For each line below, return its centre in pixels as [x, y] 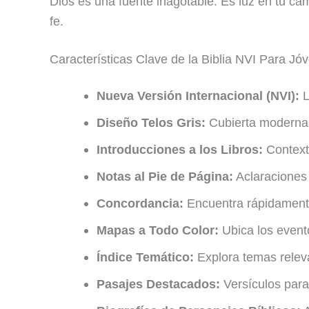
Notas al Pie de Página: [165, 176]
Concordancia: [140, 203]
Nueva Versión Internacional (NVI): [198, 96]
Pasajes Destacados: [158, 284]
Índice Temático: [145, 257]
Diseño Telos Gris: [151, 122]
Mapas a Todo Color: [158, 230]
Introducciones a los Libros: [180, 149]
